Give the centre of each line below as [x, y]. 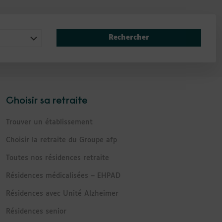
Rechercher [129, 38]
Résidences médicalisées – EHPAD [63, 176]
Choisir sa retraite [47, 101]
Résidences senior [36, 211]
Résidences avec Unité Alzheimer [62, 194]
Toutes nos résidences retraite [57, 158]
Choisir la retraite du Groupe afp [61, 140]
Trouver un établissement [49, 122]
